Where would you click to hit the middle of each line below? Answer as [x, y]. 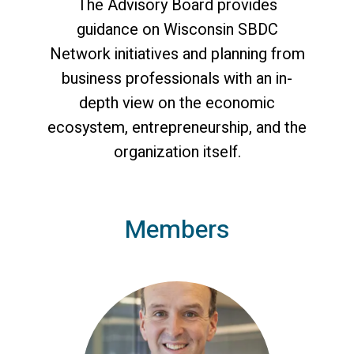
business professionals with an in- [177, 79]
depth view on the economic [177, 104]
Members [177, 230]
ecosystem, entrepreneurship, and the [177, 128]
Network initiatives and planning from [177, 55]
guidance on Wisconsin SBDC [177, 30]
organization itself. [177, 153]
